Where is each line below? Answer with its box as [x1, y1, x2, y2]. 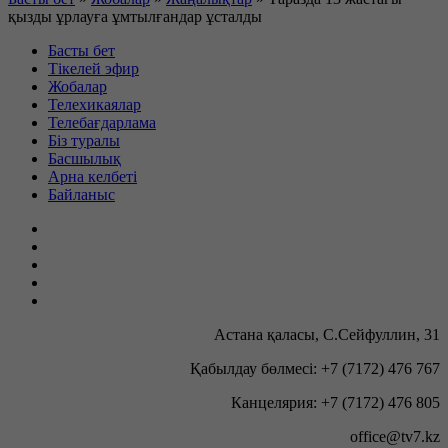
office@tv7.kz [350, 428, 440, 446]
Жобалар [48, 78, 107, 96]
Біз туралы [48, 132, 120, 150]
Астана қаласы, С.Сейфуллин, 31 [214, 326, 440, 344]
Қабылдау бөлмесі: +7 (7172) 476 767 [190, 360, 440, 378]
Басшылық [48, 150, 121, 168]
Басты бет [48, 42, 115, 60]
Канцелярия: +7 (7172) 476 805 [231, 394, 440, 412]
